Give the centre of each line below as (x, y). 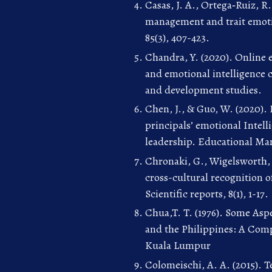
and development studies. (203, 90)
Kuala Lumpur (178, 246)
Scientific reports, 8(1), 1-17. (206, 193)
